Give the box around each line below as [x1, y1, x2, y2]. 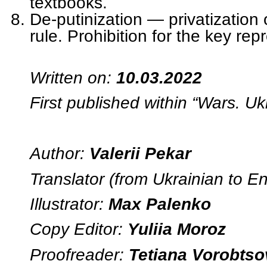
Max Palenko [108, 194, 211, 213]
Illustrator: [30, 194, 108, 213]
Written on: [30, 68, 116, 88]
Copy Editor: [30, 219, 128, 239]
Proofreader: [30, 244, 129, 264]
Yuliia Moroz [128, 219, 226, 239]
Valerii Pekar [89, 144, 191, 163]
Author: [30, 144, 89, 163]
